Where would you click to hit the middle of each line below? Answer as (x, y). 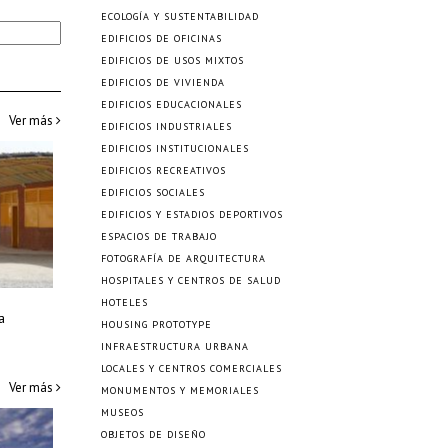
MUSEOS (122, 412)
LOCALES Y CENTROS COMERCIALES (191, 368)
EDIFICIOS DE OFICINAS (161, 38)
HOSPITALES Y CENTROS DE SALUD (191, 280)
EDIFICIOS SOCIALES (153, 192)
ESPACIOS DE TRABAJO (159, 236)
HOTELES (124, 302)
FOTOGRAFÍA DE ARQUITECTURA (183, 258)
